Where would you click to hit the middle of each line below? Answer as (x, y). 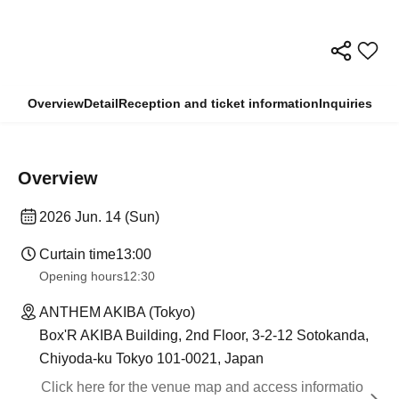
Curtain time (77, 255)
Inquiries (345, 104)
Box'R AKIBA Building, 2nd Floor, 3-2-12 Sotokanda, (204, 336)
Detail (101, 104)
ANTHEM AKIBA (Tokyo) (117, 313)
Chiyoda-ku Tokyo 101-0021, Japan (151, 359)
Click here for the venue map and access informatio (202, 387)
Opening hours (81, 277)
